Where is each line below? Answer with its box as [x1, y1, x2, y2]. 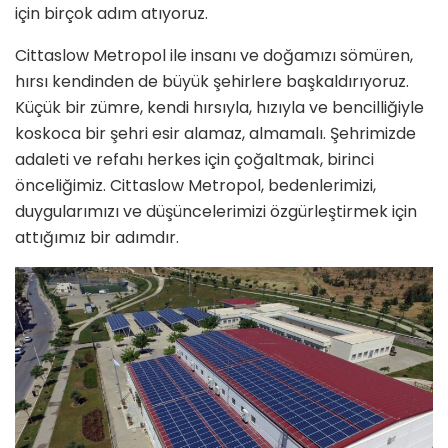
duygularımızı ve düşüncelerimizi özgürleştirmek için [15, 199, 417, 223]
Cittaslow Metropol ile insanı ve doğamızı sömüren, [15, 43, 413, 67]
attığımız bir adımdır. [15, 225, 179, 249]
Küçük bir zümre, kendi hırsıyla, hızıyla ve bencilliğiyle [15, 95, 424, 119]
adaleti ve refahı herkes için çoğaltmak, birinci [15, 147, 374, 171]
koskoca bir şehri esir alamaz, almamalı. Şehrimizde [15, 121, 416, 145]
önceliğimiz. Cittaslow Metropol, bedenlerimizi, [15, 173, 376, 197]
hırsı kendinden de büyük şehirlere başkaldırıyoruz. [15, 69, 409, 93]
